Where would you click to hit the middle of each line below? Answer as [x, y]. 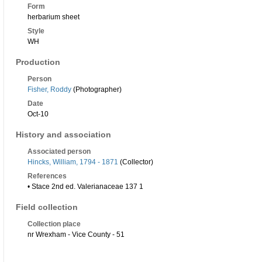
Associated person [59, 152]
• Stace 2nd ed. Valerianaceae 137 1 [85, 187]
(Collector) [136, 162]
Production [38, 62]
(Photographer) [96, 90]
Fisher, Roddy [49, 90]
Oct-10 [38, 114]
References [47, 176]
